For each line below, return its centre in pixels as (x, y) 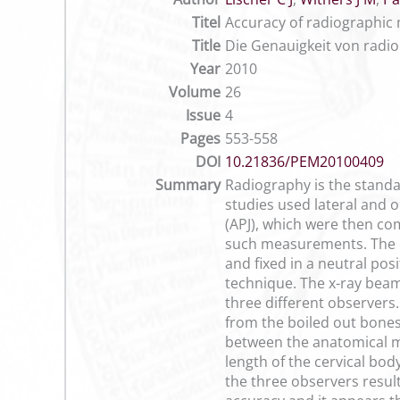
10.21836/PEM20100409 (304, 162)
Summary (188, 185)
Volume (195, 92)
